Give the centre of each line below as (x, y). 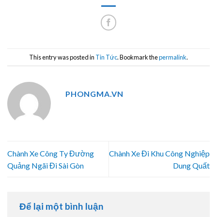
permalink (173, 57)
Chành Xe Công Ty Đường (51, 153)
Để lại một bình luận (62, 206)
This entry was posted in (62, 57)
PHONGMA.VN (94, 94)
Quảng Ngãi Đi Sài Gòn (46, 165)
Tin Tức (106, 57)
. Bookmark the (138, 57)
